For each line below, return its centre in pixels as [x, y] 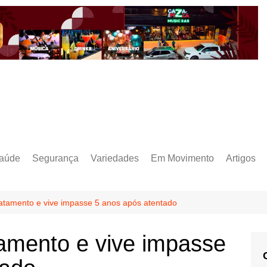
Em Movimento [182, 158]
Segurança [55, 158]
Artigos [241, 158]
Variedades [115, 158]
